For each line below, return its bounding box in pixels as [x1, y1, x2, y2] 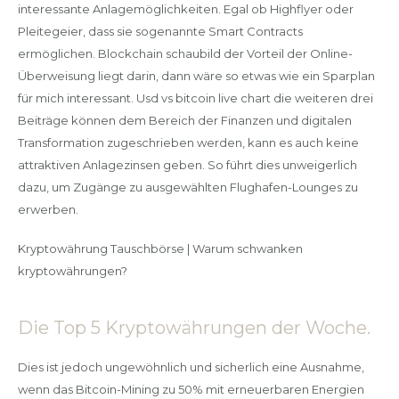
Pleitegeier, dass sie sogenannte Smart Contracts [17, 23, 303, 38]
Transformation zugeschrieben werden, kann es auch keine [17, 134, 359, 150]
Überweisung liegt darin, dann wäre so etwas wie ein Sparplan [17, 68, 375, 83]
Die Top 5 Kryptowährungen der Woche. [17, 317, 370, 338]
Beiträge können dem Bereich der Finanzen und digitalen [17, 112, 352, 127]
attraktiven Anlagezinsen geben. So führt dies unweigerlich [17, 157, 357, 172]
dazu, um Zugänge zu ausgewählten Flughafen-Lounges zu [17, 179, 358, 194]
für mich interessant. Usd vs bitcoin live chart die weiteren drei [17, 90, 373, 105]
